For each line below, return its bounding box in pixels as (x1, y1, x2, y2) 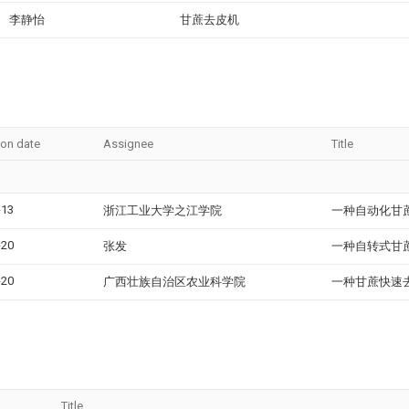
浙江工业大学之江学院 (103, 204, 222, 217)
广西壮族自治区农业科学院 (103, 275, 246, 288)
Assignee (103, 137, 153, 151)
